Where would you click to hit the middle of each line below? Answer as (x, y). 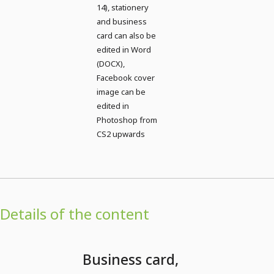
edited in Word (124, 49)
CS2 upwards (121, 134)
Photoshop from (127, 120)
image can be (121, 91)
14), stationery (123, 7)
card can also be (126, 35)
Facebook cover (126, 77)
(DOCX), (111, 63)
